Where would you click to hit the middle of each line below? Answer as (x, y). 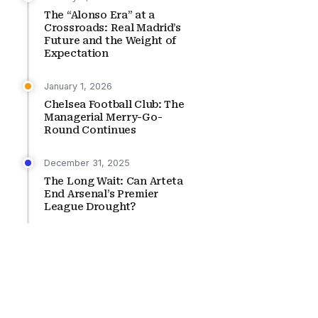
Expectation (76, 53)
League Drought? (90, 207)
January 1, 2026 (78, 86)
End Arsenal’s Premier (102, 194)
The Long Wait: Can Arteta (114, 181)
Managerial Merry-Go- (103, 117)
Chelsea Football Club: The (114, 104)
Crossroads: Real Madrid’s (113, 28)
